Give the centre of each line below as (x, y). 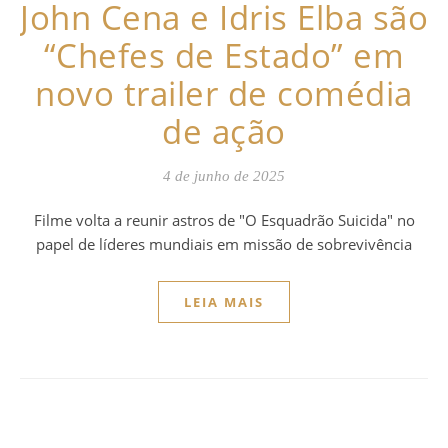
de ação (224, 131)
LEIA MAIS (224, 301)
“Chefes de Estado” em (224, 55)
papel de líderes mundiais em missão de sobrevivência (224, 243)
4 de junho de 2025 (224, 175)
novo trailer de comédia (224, 93)
